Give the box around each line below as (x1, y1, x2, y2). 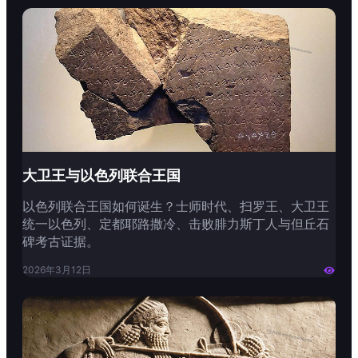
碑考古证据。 (22, 233, 99, 250)
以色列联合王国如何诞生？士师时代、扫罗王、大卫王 (22, 198, 329, 215)
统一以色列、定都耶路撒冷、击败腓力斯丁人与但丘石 (22, 216, 329, 233)
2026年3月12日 (22, 264, 91, 276)
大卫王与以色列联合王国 (22, 167, 181, 185)
